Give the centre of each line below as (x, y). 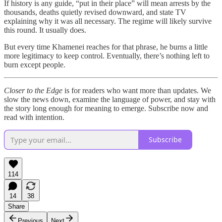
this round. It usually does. (45, 30)
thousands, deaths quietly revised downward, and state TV (95, 12)
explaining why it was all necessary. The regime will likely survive (108, 21)
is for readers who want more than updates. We (137, 90)
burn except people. (35, 64)
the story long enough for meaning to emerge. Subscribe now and (106, 108)
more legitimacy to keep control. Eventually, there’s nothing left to (107, 55)
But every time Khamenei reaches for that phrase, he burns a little (106, 47)
